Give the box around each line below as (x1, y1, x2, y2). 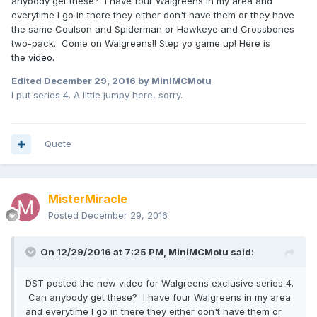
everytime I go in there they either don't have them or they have (11, 9, 294, 21)
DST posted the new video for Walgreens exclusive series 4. (25, 277, 294, 289)
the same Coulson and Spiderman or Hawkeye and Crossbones (11, 23, 294, 35)
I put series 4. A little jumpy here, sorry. (11, 89, 183, 101)
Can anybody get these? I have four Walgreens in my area (25, 292, 291, 304)
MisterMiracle (48, 192, 127, 207)
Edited (11, 75, 44, 87)
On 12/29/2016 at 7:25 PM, (40, 246, 168, 258)
